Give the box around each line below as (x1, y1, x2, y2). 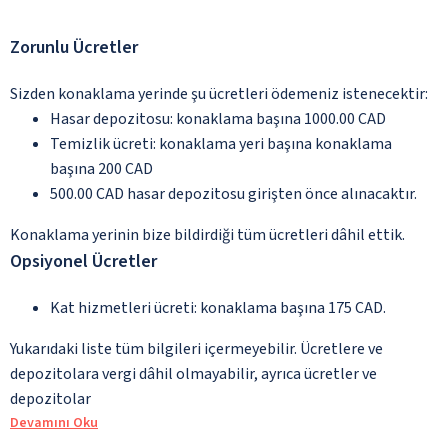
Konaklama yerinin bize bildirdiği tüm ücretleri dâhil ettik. (10, 223, 405, 246)
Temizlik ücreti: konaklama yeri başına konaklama (50, 132, 392, 155)
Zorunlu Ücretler (10, 34, 138, 60)
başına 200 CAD (50, 157, 153, 180)
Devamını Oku (10, 412, 98, 433)
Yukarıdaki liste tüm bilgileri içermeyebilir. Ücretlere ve (10, 337, 383, 360)
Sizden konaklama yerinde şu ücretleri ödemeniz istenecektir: (10, 82, 428, 105)
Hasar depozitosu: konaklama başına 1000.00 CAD (50, 107, 386, 130)
